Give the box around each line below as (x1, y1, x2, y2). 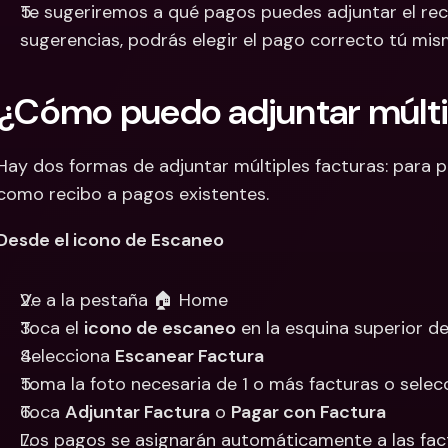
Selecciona (20, 344, 115, 368)
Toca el (20, 316, 84, 340)
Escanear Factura (115, 344, 264, 368)
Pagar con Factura (231, 400, 386, 424)
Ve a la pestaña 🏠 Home (20, 288, 228, 312)
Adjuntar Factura (65, 400, 210, 424)
